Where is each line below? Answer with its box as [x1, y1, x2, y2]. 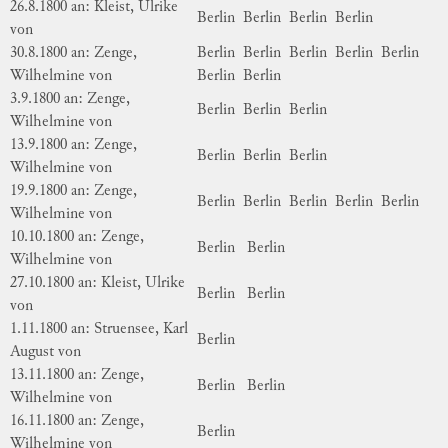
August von [10, 344, 81, 360]
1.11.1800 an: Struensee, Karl [10, 321, 188, 337]
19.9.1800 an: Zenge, [10, 183, 137, 199]
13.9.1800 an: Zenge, [10, 137, 137, 153]
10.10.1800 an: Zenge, [10, 229, 144, 245]
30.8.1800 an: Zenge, [10, 45, 137, 61]
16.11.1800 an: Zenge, [10, 413, 144, 429]
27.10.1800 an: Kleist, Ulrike [10, 275, 185, 291]
